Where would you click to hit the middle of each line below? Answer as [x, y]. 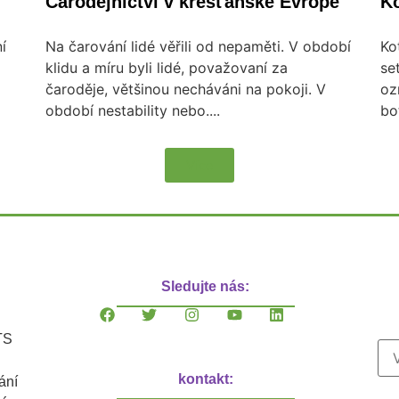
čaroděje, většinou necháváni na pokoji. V [185, 90]
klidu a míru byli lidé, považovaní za [166, 68]
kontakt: [205, 379]
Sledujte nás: [206, 286]
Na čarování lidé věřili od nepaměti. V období [198, 47]
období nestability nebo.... [132, 111]
